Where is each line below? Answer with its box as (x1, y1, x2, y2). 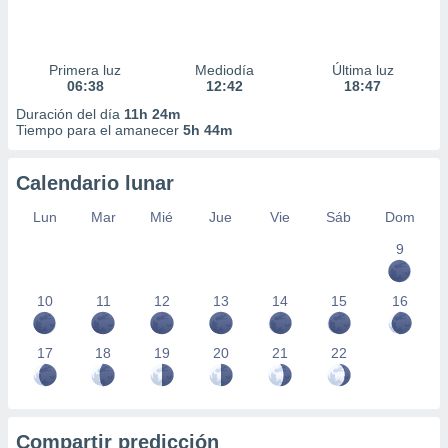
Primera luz (49, 62, 122, 78)
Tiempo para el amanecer (16, 122, 183, 138)
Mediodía (194, 62, 254, 78)
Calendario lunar (16, 172, 174, 194)
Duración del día (16, 106, 124, 122)
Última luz (331, 62, 394, 78)
